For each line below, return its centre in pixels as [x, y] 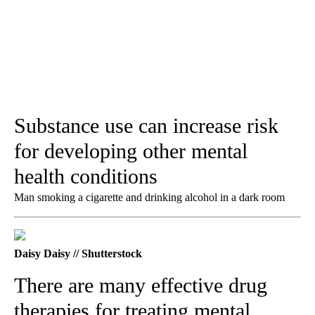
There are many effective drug [141, 285]
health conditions [86, 176]
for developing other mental [131, 150]
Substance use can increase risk [146, 125]
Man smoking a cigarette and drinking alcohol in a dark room [149, 197]
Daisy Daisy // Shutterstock [78, 253]
